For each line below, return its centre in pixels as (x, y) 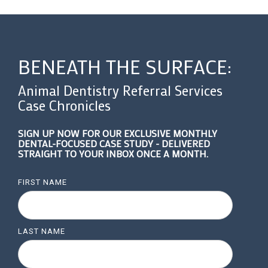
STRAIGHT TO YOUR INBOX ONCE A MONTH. (113, 153)
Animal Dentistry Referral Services (120, 90)
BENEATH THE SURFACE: (125, 66)
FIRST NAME (42, 182)
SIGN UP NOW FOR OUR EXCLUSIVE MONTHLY (118, 133)
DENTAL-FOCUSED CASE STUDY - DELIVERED (114, 143)
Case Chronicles (64, 105)
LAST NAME (42, 231)
